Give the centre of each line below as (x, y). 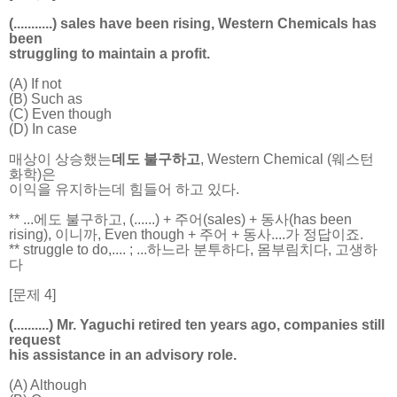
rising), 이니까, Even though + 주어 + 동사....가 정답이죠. (186, 234)
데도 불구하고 (156, 159)
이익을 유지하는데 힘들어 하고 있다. (126, 189)
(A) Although (48, 385)
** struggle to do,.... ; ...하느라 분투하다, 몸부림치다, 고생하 (193, 249)
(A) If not (35, 83)
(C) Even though (60, 113)
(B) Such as (46, 98)
